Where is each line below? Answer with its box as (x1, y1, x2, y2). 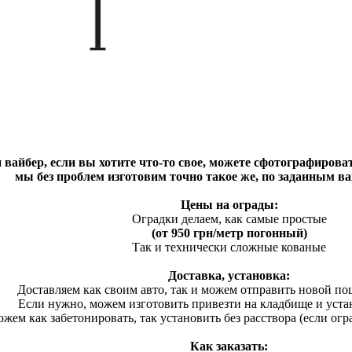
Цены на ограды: (180, 198, 278, 211)
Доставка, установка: (168, 269, 290, 282)
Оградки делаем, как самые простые (131, 212, 327, 225)
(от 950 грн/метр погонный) (151, 226, 307, 240)
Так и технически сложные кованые (132, 240, 326, 254)
